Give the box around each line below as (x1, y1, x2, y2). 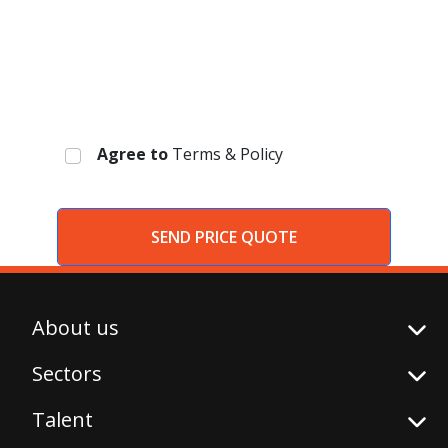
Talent (32, 406, 93, 433)
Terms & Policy (171, 143, 283, 165)
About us (32, 314, 119, 341)
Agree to (96, 143, 168, 165)
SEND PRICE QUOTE (150, 226, 297, 248)
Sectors (32, 360, 102, 387)
